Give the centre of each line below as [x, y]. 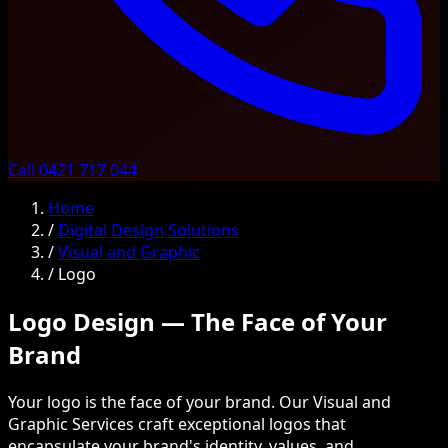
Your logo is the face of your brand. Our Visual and [199, 401]
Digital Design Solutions [148, 230]
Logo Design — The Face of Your [197, 321]
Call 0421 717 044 [72, 170]
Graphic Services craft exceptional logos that [177, 423]
